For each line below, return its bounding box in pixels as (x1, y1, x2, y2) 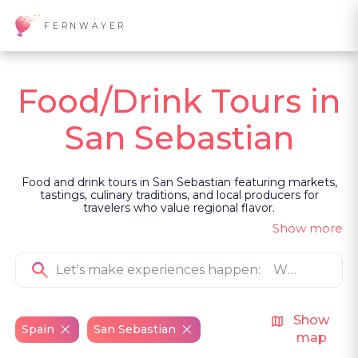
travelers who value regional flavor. (83, 201, 275, 215)
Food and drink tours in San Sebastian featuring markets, (21, 175, 337, 189)
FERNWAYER (44, 20, 127, 31)
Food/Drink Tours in (18, 82, 340, 121)
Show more (272, 221, 343, 236)
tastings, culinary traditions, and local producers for (39, 188, 319, 202)
